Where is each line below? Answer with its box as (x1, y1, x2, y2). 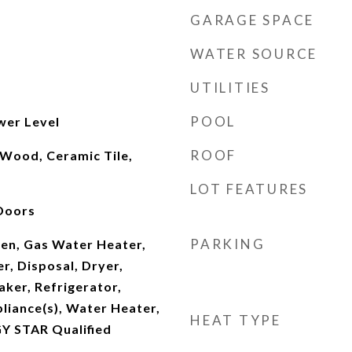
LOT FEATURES (190, 181, 308, 197)
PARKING (190, 236, 266, 252)
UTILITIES (190, 79, 270, 96)
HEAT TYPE (190, 312, 281, 328)
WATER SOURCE (190, 46, 317, 62)
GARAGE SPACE (190, 12, 314, 28)
